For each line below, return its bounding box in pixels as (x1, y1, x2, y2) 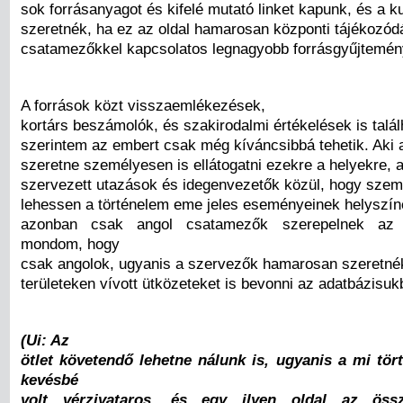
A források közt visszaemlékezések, (21, 96, 265, 115)
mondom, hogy (21, 235, 120, 254)
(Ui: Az (21, 331, 69, 350)
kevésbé (21, 371, 78, 390)
